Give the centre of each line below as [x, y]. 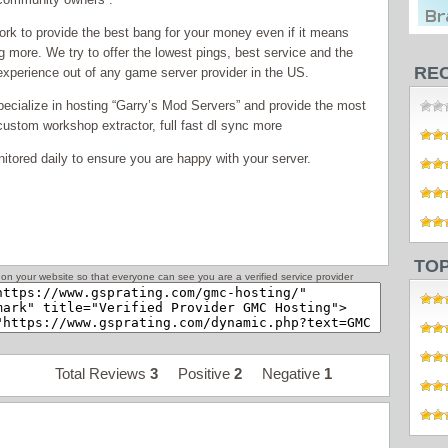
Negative [283, 374]
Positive [196, 374]
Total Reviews [102, 374]
